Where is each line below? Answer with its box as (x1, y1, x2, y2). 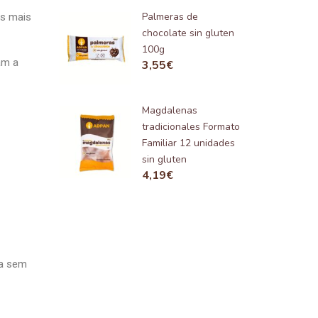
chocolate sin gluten (142, 26, 235, 40)
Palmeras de (142, 10, 199, 24)
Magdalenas (142, 103, 198, 117)
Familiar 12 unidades (142, 136, 236, 150)
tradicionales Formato (142, 119, 241, 133)
